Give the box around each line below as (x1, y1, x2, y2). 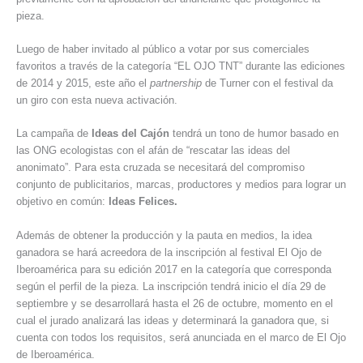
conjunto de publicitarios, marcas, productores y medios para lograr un (16, 178, 346, 191)
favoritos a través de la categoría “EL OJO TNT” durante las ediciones (16, 59, 345, 72)
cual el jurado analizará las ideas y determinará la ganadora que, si (16, 314, 329, 327)
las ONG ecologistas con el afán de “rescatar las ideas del (16, 144, 290, 157)
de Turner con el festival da (202, 76, 333, 89)
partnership (150, 76, 202, 89)
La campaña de (16, 127, 92, 140)
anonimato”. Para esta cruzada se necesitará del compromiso (16, 161, 305, 174)
